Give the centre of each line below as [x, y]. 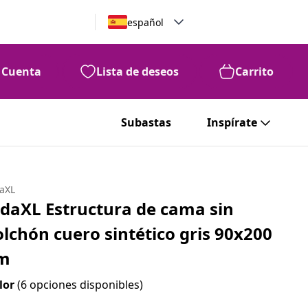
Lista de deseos [137, 71]
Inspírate [232, 122]
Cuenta [21, 71]
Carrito [254, 71]
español [145, 22]
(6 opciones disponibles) [80, 285]
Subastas [146, 122]
